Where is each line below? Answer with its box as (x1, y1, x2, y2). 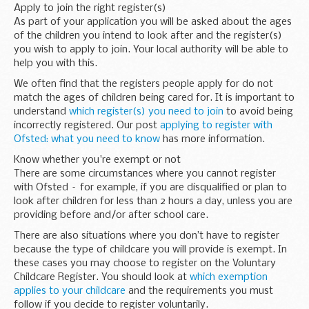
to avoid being (223, 106, 293, 117)
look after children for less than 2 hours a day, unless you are (14, 195, 292, 207)
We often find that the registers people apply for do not (14, 78, 273, 90)
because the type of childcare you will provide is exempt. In (14, 243, 287, 255)
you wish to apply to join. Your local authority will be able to (14, 43, 288, 55)
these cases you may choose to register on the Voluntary (14, 257, 276, 269)
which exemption (190, 271, 268, 283)
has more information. (160, 133, 265, 145)
